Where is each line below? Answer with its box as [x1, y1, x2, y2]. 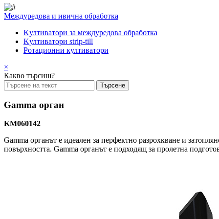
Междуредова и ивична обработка [4, 12, 118, 20]
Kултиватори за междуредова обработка [23, 28, 157, 37]
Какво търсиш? [4, 71, 55, 80]
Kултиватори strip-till [23, 37, 93, 45]
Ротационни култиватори [23, 46, 109, 54]
